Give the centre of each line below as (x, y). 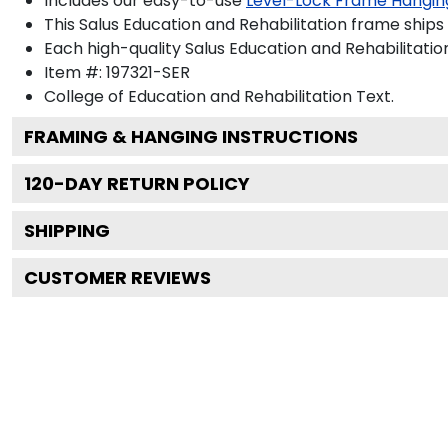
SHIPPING (67, 230)
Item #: (75, 72)
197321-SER (148, 72)
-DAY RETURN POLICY (152, 183)
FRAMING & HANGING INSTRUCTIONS (191, 136)
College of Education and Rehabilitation (198, 96)
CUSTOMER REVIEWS (117, 277)
